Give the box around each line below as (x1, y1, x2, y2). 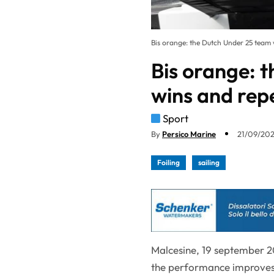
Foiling (157, 157, 180, 167)
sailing (198, 157, 220, 167)
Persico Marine (162, 128, 216, 139)
